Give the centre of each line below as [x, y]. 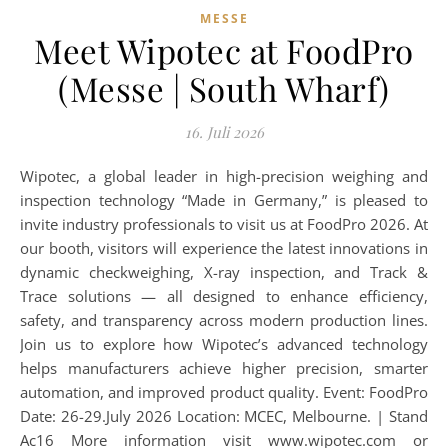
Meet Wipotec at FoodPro [224, 50]
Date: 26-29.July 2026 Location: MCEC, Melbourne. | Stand [224, 416]
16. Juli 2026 [224, 132]
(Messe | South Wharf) [224, 88]
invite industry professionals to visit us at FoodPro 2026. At [224, 224]
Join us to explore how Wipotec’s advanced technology [224, 344]
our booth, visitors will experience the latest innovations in [224, 248]
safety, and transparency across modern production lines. [224, 320]
